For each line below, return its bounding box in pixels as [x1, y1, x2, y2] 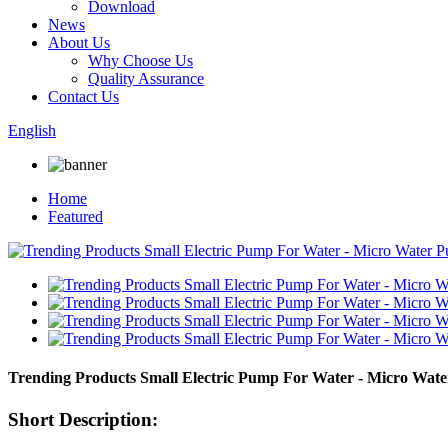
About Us [48, 34, 110, 51]
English [8, 122, 56, 139]
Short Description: [8, 408, 158, 430]
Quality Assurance [88, 70, 204, 87]
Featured [48, 208, 103, 225]
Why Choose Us [88, 52, 193, 69]
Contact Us [48, 88, 119, 105]
